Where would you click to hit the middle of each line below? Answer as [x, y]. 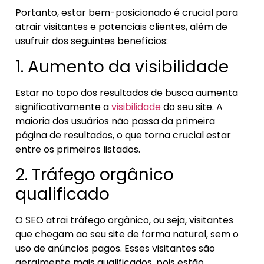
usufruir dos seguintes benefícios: [92, 41]
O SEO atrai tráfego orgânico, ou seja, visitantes [124, 220]
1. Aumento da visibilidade [122, 67]
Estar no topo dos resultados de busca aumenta [127, 93]
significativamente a [63, 107]
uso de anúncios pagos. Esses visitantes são [115, 248]
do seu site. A [192, 107]
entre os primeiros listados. [78, 149]
